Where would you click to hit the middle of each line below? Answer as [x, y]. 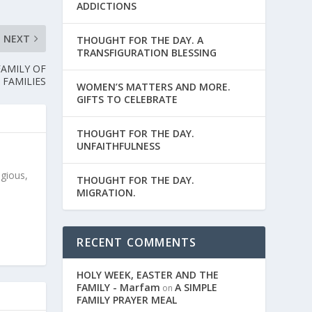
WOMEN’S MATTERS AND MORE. [154, 87]
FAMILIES [25, 81]
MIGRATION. [107, 193]
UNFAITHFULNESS [119, 146]
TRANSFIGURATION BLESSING [147, 53]
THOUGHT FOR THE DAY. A [140, 40]
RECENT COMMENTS [137, 243]
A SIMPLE [196, 288]
